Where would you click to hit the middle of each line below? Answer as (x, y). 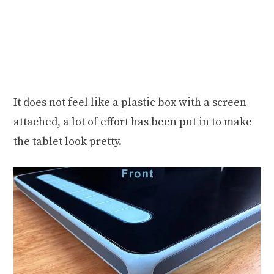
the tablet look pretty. (68, 141)
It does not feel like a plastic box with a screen (130, 102)
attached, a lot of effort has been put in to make (133, 122)
